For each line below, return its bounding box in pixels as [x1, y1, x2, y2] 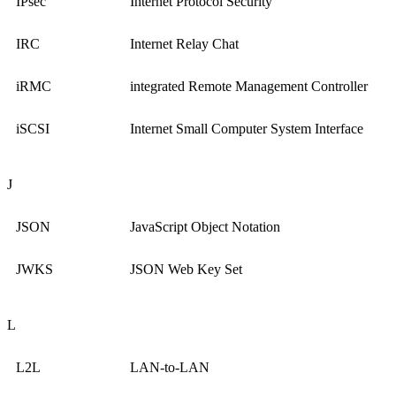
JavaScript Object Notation [130, 219, 280, 235]
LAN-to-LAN [130, 360, 209, 376]
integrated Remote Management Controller [130, 79, 368, 95]
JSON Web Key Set [130, 262, 242, 278]
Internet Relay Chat [130, 36, 239, 52]
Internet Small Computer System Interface [130, 121, 363, 137]
